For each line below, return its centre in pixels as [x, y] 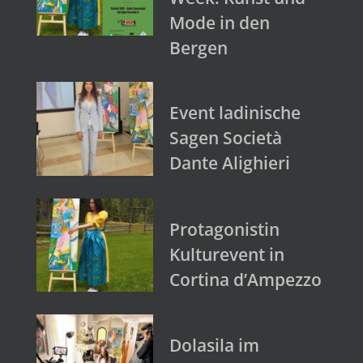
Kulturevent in [227, 254]
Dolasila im [214, 346]
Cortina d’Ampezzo [246, 279]
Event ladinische [235, 113]
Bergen [199, 48]
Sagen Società [226, 138]
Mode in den [220, 23]
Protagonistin [224, 229]
